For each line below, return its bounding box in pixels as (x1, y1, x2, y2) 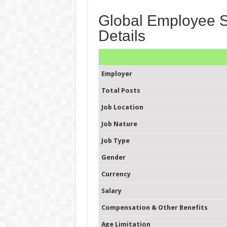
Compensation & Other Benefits (101, 204, 208, 211)
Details (98, 27, 145, 44)
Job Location (101, 103, 143, 111)
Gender (101, 154, 126, 161)
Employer (101, 70, 132, 78)
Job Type (101, 137, 130, 144)
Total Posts (101, 87, 140, 94)
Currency (101, 170, 131, 178)
